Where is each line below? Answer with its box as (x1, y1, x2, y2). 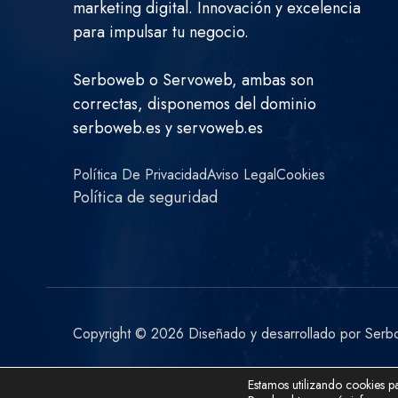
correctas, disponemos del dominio (73, 92, 316, 116)
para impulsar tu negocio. (73, 20, 249, 44)
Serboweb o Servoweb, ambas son (73, 68, 314, 92)
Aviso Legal (207, 164, 276, 186)
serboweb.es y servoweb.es (73, 116, 263, 140)
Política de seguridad (73, 186, 218, 210)
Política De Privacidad (73, 164, 207, 186)
